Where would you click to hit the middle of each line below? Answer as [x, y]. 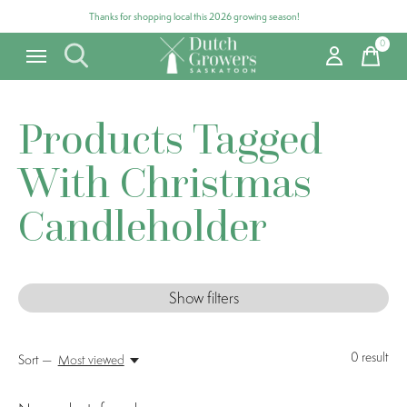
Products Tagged [170, 138]
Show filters [203, 298]
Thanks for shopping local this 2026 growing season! [194, 16]
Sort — [35, 360]
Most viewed [91, 360]
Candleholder [143, 225]
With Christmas [165, 182]
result [374, 357]
